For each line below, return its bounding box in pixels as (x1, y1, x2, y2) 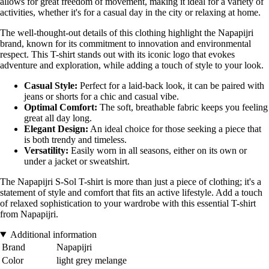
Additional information (10, 229, 97, 240)
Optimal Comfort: (24, 101, 97, 112)
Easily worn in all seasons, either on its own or (68, 145, 247, 156)
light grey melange (56, 255, 127, 265)
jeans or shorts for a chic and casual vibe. (24, 91, 179, 101)
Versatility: (24, 145, 68, 156)
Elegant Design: (24, 123, 88, 134)
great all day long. (24, 112, 92, 123)
